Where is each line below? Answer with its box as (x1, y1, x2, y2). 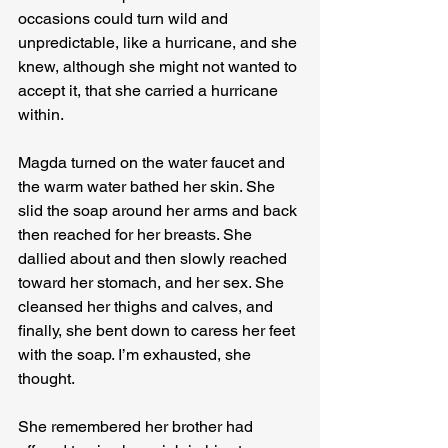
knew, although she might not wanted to (18, 57, 301, 77)
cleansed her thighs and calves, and (18, 297, 277, 317)
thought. (18, 369, 75, 389)
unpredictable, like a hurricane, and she (18, 33, 301, 53)
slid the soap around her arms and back (18, 201, 301, 221)
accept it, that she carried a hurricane (18, 81, 282, 101)
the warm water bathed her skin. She (18, 177, 279, 197)
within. (18, 105, 64, 125)
